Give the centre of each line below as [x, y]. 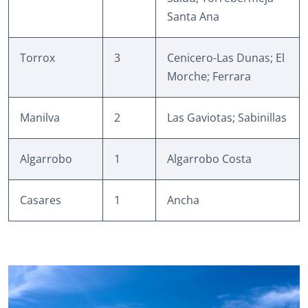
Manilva [40, 118]
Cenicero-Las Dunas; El [226, 58]
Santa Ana [193, 17]
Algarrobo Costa [209, 159]
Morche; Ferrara [209, 77]
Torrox [37, 58]
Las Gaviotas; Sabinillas [227, 118]
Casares [41, 200]
